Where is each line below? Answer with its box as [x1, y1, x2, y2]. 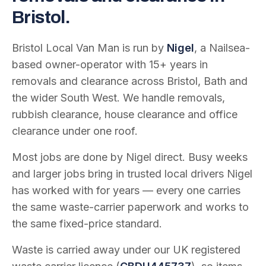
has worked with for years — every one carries [12, 184, 240, 197]
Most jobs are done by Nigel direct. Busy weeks [12, 151, 248, 163]
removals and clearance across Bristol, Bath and [12, 75, 248, 87]
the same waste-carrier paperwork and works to [12, 201, 249, 213]
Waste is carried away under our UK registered [12, 243, 240, 256]
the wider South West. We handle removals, [12, 91, 225, 104]
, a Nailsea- [194, 42, 250, 54]
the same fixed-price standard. [12, 217, 162, 230]
